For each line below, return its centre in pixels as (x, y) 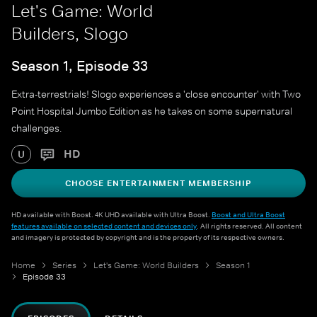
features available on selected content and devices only (104, 226)
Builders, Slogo (70, 34)
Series (64, 266)
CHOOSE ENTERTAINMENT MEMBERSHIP (158, 184)
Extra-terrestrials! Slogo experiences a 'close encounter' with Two (156, 94)
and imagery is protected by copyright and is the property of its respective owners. (148, 237)
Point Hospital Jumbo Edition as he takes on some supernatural (152, 111)
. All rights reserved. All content (249, 226)
